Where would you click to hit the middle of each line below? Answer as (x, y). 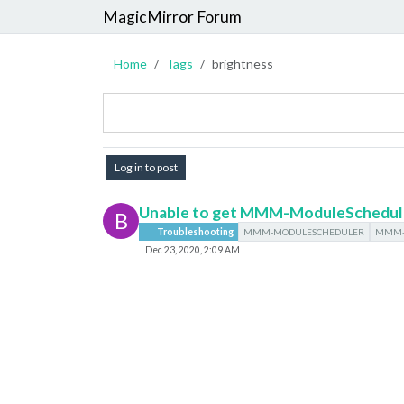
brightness (244, 64)
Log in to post (146, 167)
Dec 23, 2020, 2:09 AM (192, 249)
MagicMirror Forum (172, 16)
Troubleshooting (195, 232)
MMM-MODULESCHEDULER (304, 232)
